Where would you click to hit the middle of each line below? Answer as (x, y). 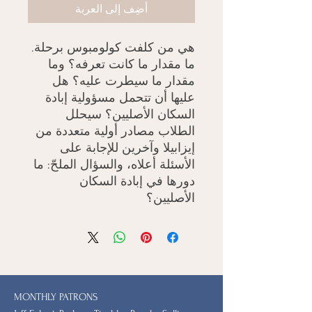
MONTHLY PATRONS (56, 297)
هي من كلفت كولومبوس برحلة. (113, 47)
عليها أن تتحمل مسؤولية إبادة (120, 97)
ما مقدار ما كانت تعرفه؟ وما (122, 64)
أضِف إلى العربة (111, 9)
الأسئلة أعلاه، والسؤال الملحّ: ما (114, 164)
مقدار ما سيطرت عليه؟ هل (124, 81)
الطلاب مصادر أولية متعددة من (115, 131)
